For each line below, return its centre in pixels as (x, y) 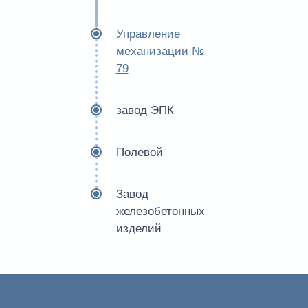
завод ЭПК (145, 110)
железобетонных (160, 211)
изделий (139, 229)
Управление (148, 34)
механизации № (160, 51)
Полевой (139, 152)
